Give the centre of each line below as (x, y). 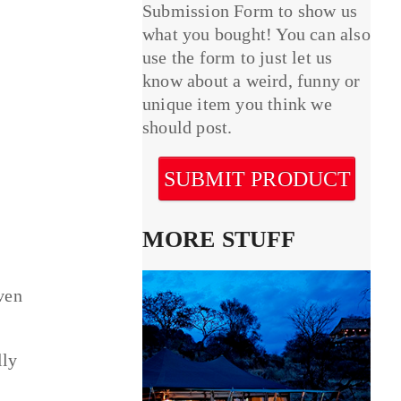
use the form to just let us (238, 58)
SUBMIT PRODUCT (257, 179)
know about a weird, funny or (252, 81)
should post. (188, 128)
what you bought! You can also (256, 34)
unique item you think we (237, 104)
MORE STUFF (219, 240)
